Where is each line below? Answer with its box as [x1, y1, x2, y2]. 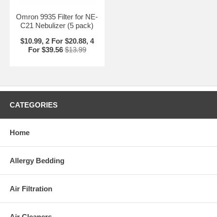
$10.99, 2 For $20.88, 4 [20, 37, 94, 46]
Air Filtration [10, 185, 52, 193]
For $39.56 [28, 46, 63, 54]
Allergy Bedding [10, 156, 64, 165]
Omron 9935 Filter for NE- [16, 13, 98, 21]
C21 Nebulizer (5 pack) [20, 21, 94, 30]
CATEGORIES [10, 101, 58, 109]
